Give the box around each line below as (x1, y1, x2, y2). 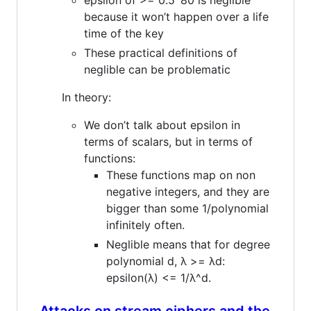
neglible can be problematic (84, 62, 230, 76)
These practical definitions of (84, 45, 237, 60)
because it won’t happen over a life (84, 9, 269, 24)
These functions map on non (106, 167, 255, 182)
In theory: (62, 90, 111, 104)
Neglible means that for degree (106, 237, 270, 251)
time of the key (84, 26, 164, 40)
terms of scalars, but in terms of (84, 134, 253, 149)
